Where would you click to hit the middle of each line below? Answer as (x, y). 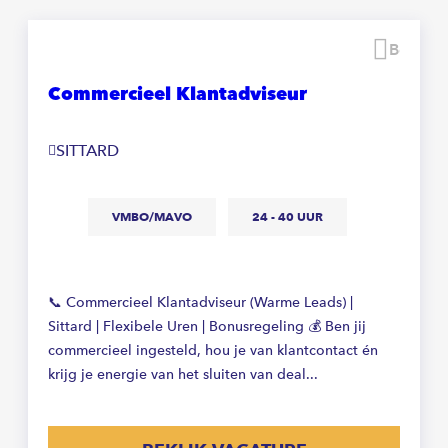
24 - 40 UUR (287, 216)
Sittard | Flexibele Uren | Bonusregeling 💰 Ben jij (207, 326)
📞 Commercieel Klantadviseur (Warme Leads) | (200, 302)
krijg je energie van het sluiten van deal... (183, 374)
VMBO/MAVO (152, 216)
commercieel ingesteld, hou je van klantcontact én (213, 350)
